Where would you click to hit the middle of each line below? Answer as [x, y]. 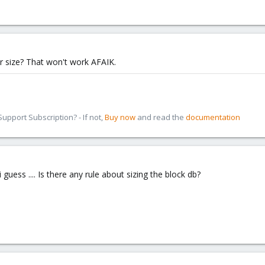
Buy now [120, 117]
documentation [213, 117]
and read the [161, 117]
